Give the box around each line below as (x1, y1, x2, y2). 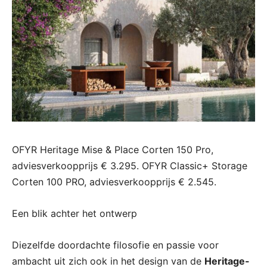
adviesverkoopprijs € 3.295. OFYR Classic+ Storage (12, 160, 247, 172)
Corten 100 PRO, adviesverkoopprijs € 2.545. (12, 176, 216, 188)
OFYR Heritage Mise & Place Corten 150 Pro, (12, 144, 213, 156)
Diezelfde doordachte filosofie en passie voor (12, 239, 219, 252)
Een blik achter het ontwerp (12, 207, 137, 220)
